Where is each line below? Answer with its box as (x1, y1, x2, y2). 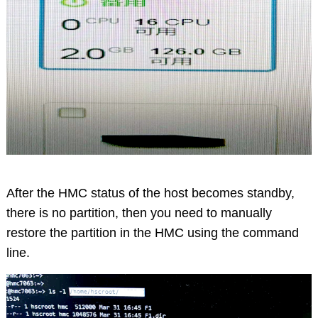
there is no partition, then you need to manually (6, 206, 272, 221)
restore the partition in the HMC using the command (6, 226, 299, 241)
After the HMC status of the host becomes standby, (6, 186, 295, 201)
